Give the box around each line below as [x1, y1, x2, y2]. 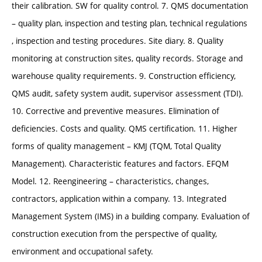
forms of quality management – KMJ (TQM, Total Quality [12, 140, 221, 152]
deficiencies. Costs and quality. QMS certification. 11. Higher [12, 123, 237, 135]
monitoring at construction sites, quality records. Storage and [12, 53, 243, 64]
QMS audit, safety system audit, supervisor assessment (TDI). [12, 88, 243, 99]
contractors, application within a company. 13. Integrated [12, 193, 226, 205]
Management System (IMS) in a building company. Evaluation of [12, 211, 250, 222]
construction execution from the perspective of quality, [12, 228, 217, 240]
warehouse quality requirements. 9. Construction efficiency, [12, 70, 236, 82]
